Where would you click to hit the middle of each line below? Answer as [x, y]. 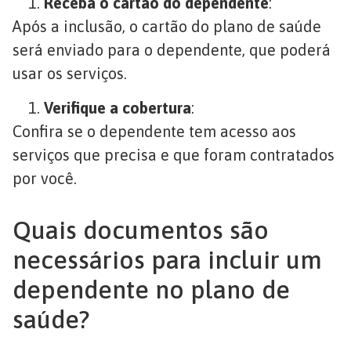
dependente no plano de [151, 289]
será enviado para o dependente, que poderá [172, 49]
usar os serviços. [70, 73]
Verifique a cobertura [118, 107]
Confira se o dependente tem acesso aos [154, 131]
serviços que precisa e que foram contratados [174, 154]
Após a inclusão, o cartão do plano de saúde [167, 26]
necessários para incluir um [167, 259]
